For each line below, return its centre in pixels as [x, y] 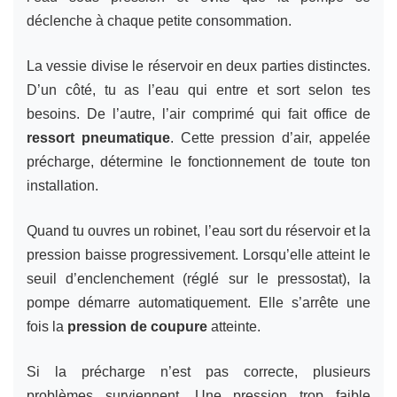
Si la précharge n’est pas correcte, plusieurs [198, 371]
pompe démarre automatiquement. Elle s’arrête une [198, 302]
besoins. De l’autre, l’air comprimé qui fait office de [198, 113]
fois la [47, 326]
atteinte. [234, 326]
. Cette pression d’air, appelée [270, 137]
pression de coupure [137, 326]
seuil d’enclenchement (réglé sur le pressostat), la [198, 278]
